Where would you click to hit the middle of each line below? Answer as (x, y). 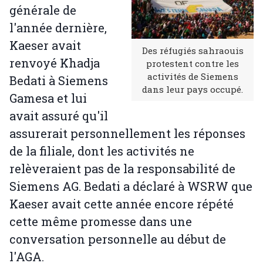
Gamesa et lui (48, 98)
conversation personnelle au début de (118, 239)
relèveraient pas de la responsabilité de (122, 169)
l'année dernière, (58, 28)
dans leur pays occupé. (193, 90)
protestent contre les (193, 64)
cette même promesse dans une (101, 222)
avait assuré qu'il (59, 116)
